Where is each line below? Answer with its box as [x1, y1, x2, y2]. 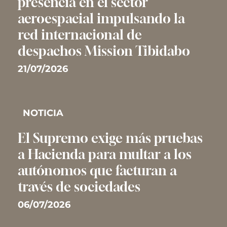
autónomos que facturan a [17, 163, 177, 178]
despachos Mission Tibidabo [17, 43, 190, 59]
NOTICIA [22, 107, 63, 119]
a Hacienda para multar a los [17, 146, 192, 162]
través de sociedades [17, 179, 140, 195]
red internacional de [17, 27, 142, 43]
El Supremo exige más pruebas [17, 130, 203, 146]
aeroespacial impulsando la [17, 11, 185, 26]
